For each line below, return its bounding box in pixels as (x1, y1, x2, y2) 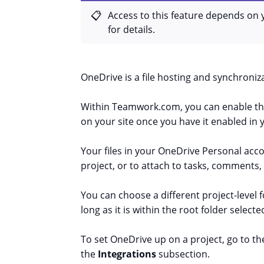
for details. (108, 22, 155, 36)
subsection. (159, 247, 210, 260)
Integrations (98, 247, 159, 260)
